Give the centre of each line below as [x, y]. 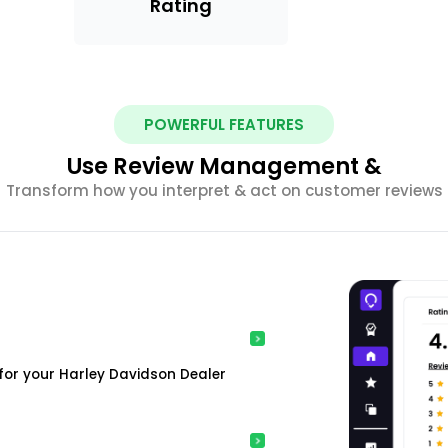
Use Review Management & [224, 166]
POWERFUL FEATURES [224, 125]
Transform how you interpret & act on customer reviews [224, 191]
